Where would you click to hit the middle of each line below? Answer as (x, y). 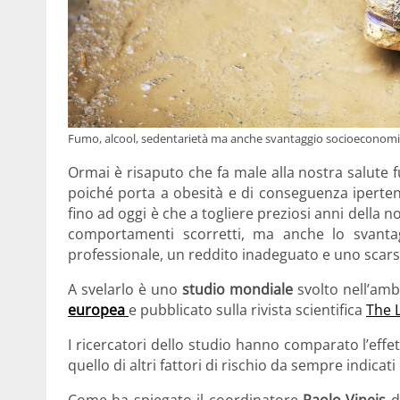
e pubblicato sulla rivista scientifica (247, 310)
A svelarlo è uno (125, 290)
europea (96, 310)
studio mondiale (237, 290)
